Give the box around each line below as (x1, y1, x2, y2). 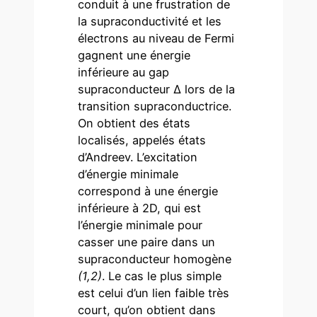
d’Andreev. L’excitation (78, 150, 198, 165)
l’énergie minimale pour (78, 218, 203, 233)
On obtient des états (78, 116, 191, 131)
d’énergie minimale (78, 167, 179, 182)
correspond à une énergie (78, 184, 219, 199)
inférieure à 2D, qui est (78, 201, 202, 216)
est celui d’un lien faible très (78, 286, 230, 301)
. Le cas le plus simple (102, 269, 222, 284)
